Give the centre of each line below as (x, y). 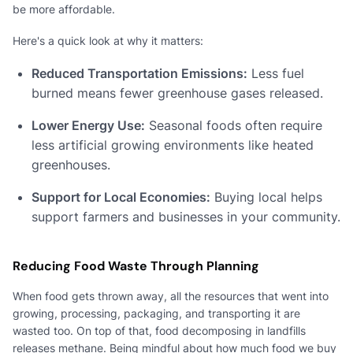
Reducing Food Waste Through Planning (136, 266)
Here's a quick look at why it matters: (108, 40)
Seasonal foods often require (234, 125)
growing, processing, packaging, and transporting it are (156, 313)
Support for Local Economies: (121, 197)
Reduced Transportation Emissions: (139, 73)
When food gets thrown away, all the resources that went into (171, 295)
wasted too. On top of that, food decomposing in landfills (159, 330)
